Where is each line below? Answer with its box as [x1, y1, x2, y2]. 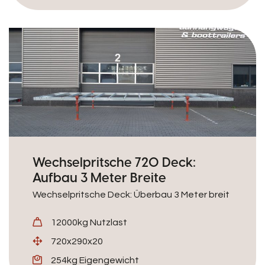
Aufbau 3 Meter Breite [33, 170, 166, 185]
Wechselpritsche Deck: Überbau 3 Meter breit [33, 190, 230, 199]
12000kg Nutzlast [51, 218, 127, 227]
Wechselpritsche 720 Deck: [33, 154, 196, 170]
